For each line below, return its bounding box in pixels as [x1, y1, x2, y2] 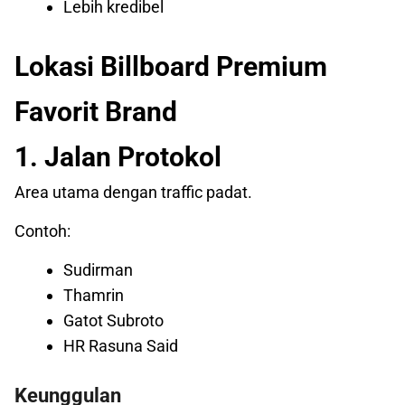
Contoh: [14, 221, 71, 241]
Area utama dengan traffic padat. [14, 183, 252, 202]
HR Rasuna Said [63, 336, 178, 356]
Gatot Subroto [63, 311, 164, 331]
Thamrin [63, 286, 124, 306]
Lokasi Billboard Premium [14, 51, 327, 83]
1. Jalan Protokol [14, 141, 221, 174]
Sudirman [63, 260, 133, 280]
